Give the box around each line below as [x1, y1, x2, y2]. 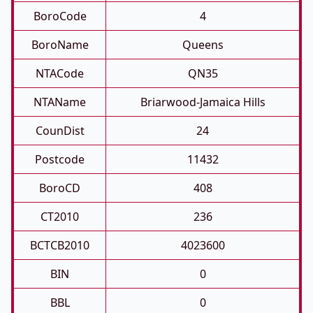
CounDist [35, 123, 85, 138]
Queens [182, 37, 224, 52]
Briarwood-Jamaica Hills [140, 94, 265, 110]
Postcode [35, 152, 85, 167]
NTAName [34, 94, 86, 110]
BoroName [31, 37, 89, 52]
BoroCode [33, 8, 87, 24]
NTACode [36, 66, 84, 81]
